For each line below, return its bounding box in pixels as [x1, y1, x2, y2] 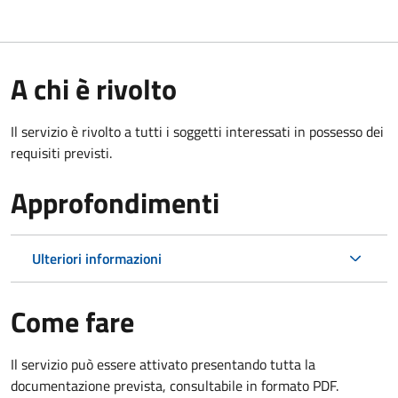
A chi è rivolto [11, 67, 177, 110]
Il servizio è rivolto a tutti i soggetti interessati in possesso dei [11, 120, 384, 142]
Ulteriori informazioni [32, 247, 162, 269]
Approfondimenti [11, 180, 219, 224]
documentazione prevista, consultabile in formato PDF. [11, 374, 338, 396]
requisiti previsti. [11, 141, 112, 163]
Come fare [11, 299, 134, 343]
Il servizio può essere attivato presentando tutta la [11, 353, 315, 375]
